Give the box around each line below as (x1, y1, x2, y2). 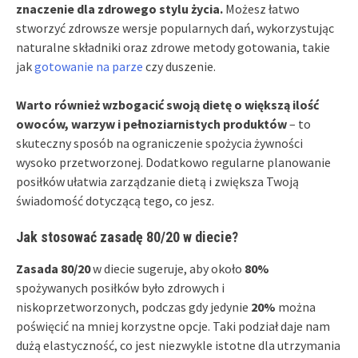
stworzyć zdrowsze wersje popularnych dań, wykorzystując (16, 19, 334, 36)
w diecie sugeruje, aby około (90, 260, 245, 276)
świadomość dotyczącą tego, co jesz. (16, 192, 214, 209)
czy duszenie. (143, 58, 216, 74)
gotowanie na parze (34, 58, 143, 74)
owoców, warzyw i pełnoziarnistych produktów (16, 115, 287, 132)
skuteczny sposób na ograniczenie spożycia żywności (16, 134, 303, 151)
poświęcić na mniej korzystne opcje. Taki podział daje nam (16, 317, 330, 334)
